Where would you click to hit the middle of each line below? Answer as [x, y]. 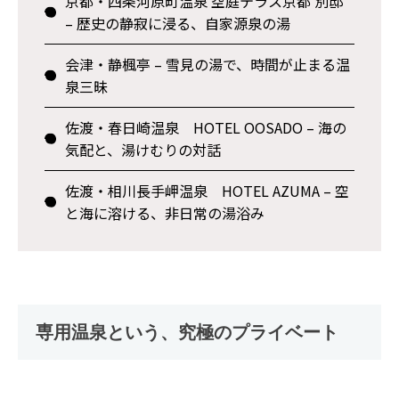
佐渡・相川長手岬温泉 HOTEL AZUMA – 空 [208, 191]
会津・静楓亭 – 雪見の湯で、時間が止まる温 [208, 64]
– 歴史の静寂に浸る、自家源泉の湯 [178, 23]
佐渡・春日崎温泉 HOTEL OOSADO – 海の [206, 127]
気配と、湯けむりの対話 [143, 150]
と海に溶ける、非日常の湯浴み [167, 213]
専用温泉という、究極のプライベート [187, 332]
